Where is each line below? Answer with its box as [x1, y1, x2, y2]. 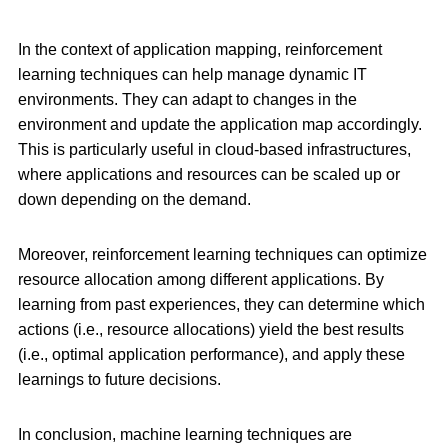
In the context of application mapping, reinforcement [18, 40, 382, 58]
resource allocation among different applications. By [18, 270, 384, 288]
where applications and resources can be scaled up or [18, 165, 400, 183]
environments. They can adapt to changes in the [18, 90, 357, 108]
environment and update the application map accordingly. [18, 115, 422, 133]
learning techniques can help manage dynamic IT [18, 65, 367, 83]
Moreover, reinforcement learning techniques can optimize [18, 245, 427, 263]
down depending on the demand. [18, 190, 251, 208]
